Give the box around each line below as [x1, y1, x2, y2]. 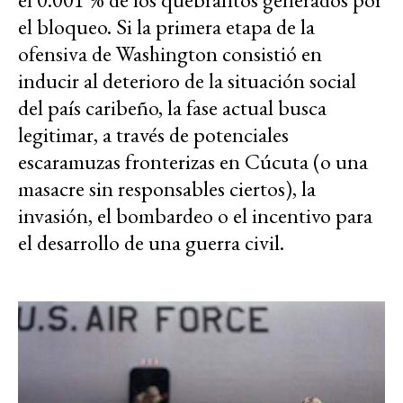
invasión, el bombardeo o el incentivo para [18, 201, 372, 229]
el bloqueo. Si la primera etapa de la [18, 12, 315, 40]
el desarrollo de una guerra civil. [18, 228, 284, 256]
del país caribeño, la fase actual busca [18, 93, 327, 121]
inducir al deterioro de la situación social [18, 66, 356, 94]
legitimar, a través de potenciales [18, 120, 289, 148]
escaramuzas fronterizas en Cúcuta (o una [18, 147, 368, 175]
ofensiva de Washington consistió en [18, 39, 322, 67]
